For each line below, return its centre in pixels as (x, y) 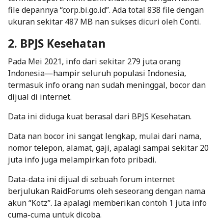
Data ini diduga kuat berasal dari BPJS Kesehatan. (101, 116)
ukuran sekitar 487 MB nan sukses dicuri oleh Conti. (104, 21)
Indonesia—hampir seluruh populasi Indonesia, (97, 73)
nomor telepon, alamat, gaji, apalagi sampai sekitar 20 (108, 148)
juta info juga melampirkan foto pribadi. (82, 159)
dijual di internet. (41, 96)
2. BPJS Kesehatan (57, 43)
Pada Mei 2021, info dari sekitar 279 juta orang (94, 61)
